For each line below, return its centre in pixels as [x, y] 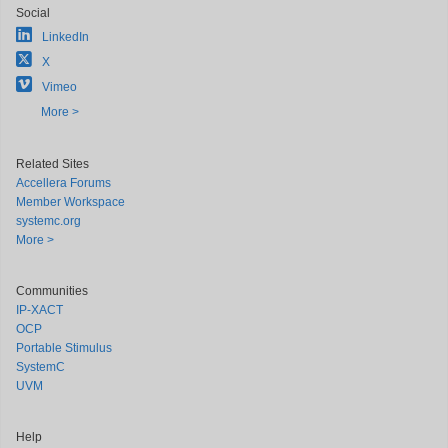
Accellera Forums [63, 183]
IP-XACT [39, 310]
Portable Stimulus [64, 348]
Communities [52, 291]
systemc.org [48, 221]
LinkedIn [65, 37]
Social [33, 13]
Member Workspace [70, 202]
